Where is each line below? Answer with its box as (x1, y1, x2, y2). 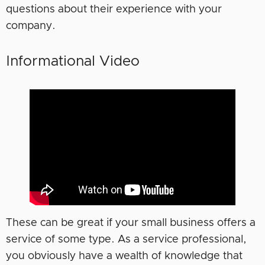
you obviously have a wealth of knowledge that (6, 250, 243, 261)
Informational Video (6, 54, 140, 69)
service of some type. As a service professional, (6, 234, 247, 245)
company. (6, 21, 56, 32)
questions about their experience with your (6, 4, 222, 15)
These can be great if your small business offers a (6, 217, 256, 228)
